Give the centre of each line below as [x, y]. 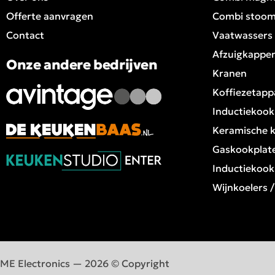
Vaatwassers [242, 35]
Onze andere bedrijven [82, 64]
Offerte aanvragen [50, 16]
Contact [25, 35]
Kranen [230, 73]
